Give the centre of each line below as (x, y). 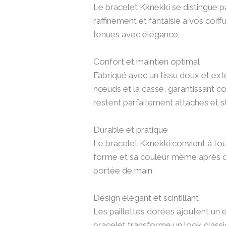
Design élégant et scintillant (146, 198)
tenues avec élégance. (137, 34)
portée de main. (124, 171)
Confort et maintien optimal (147, 61)
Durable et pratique (131, 130)
